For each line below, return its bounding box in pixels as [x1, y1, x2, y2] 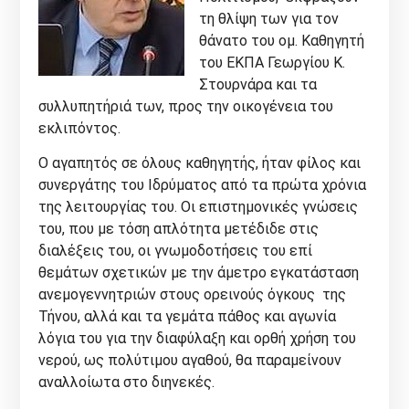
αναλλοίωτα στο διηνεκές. [38, 372, 215, 391]
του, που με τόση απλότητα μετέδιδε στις [38, 219, 320, 237]
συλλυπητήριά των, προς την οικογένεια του [38, 97, 334, 115]
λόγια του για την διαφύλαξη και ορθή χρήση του [38, 329, 357, 347]
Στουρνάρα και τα [199, 75, 318, 93]
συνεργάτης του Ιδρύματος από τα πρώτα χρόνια [38, 175, 367, 194]
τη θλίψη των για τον [199, 9, 340, 27]
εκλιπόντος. [38, 119, 121, 137]
